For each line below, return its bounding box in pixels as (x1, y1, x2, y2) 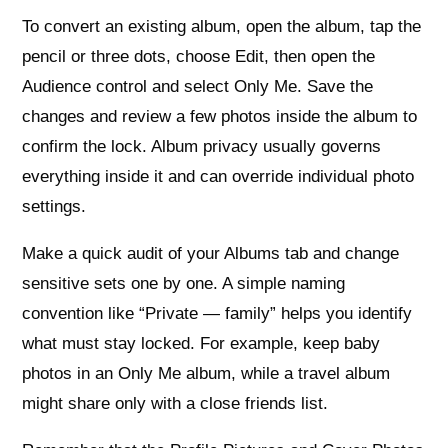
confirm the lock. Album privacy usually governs (22, 136, 382, 156)
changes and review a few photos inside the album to (22, 106, 418, 126)
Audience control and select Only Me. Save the (22, 76, 374, 96)
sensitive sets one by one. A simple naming (22, 273, 346, 293)
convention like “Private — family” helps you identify (22, 303, 413, 323)
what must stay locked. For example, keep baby (22, 333, 381, 353)
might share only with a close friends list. (22, 393, 329, 413)
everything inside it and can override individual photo (22, 166, 415, 186)
